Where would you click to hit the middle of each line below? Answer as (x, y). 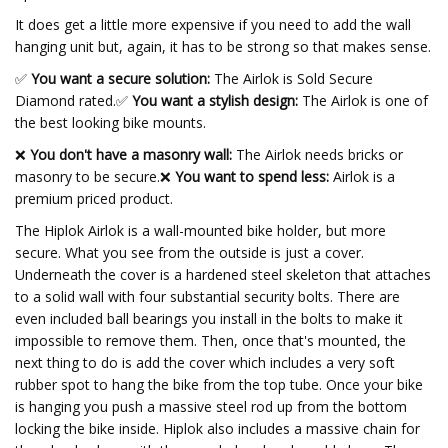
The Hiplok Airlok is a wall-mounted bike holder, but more (200, 230)
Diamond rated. (65, 100)
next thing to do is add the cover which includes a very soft (205, 362)
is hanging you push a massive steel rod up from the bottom (211, 406)
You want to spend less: (250, 176)
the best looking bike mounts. (110, 122)
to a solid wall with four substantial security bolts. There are (207, 296)
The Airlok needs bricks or (317, 154)
